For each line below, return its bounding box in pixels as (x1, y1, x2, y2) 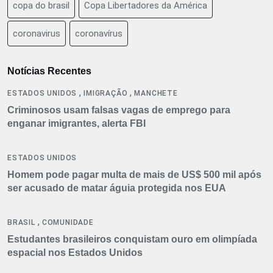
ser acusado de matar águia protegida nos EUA (7, 183, 226, 194)
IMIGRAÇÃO (83, 89, 128, 98)
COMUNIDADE (41, 218, 94, 227)
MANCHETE (134, 89, 178, 98)
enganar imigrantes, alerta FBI (7, 118, 146, 129)
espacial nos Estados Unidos (7, 247, 143, 258)
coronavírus (75, 28, 122, 40)
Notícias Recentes (7, 66, 91, 77)
